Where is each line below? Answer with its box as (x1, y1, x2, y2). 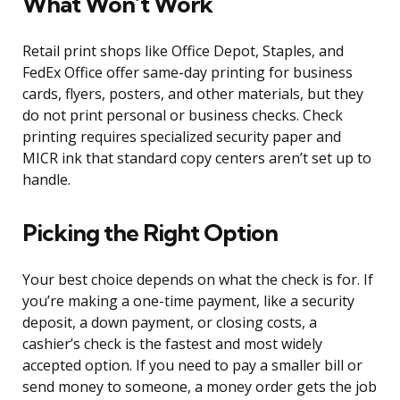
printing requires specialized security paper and (22, 127, 341, 147)
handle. (22, 170, 71, 190)
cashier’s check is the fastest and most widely (22, 334, 322, 354)
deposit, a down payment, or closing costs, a (22, 312, 317, 333)
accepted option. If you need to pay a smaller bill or (22, 355, 362, 376)
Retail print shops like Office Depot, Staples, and (22, 41, 344, 62)
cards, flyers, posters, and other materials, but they (22, 84, 363, 104)
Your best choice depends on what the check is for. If (22, 270, 373, 290)
